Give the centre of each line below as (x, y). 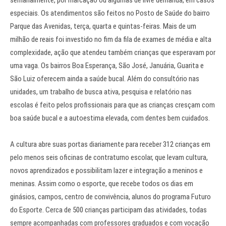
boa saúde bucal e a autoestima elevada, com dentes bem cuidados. (110, 118)
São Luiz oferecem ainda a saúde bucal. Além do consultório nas (105, 79)
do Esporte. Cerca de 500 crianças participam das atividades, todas (108, 210)
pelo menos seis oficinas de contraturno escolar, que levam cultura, (109, 158)
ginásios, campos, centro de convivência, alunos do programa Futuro (110, 197)
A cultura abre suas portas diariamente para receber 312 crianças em (110, 145)
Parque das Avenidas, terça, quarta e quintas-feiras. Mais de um (103, 26)
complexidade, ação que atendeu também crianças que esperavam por (113, 53)
